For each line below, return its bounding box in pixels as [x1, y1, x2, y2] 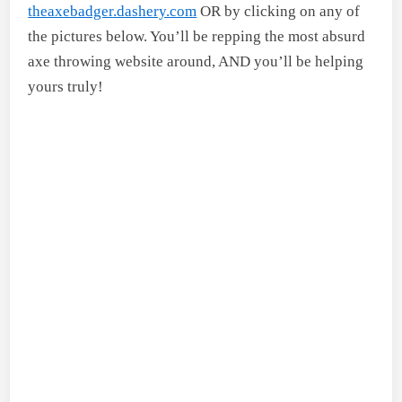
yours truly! [28, 78, 104, 95]
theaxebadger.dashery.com [28, 3, 197, 20]
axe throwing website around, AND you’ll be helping [28, 53, 364, 70]
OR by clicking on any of [197, 3, 361, 20]
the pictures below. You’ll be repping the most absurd [28, 28, 366, 45]
